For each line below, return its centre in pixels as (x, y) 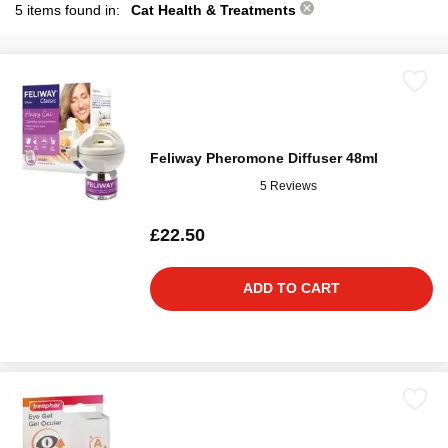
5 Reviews (288, 185)
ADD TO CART (291, 288)
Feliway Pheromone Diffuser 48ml (264, 158)
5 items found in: (69, 10)
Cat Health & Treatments (215, 10)
